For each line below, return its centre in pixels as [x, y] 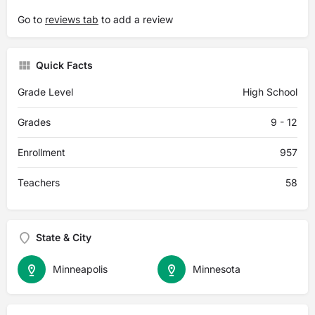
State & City [64, 237]
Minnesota [217, 269]
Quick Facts [64, 65]
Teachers [39, 182]
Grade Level [45, 92]
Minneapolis [80, 269]
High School [270, 92]
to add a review [136, 19]
